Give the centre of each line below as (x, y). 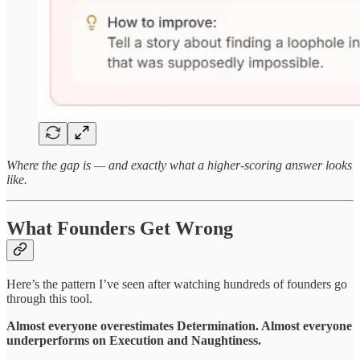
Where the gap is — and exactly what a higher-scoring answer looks (179, 166)
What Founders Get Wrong (120, 229)
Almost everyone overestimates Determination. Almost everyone (179, 325)
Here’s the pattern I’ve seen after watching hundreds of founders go (177, 284)
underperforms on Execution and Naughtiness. (134, 340)
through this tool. (49, 298)
